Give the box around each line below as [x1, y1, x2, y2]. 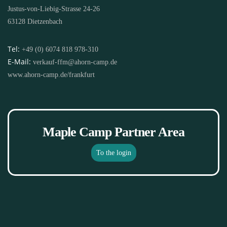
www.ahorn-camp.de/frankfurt [8, 70, 95, 79]
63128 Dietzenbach [8, 17, 62, 25]
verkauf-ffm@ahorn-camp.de [33, 58, 117, 66]
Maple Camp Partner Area [43, 124, 184, 139]
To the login [96, 148, 131, 157]
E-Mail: [8, 56, 33, 66]
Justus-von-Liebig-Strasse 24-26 [8, 5, 100, 13]
